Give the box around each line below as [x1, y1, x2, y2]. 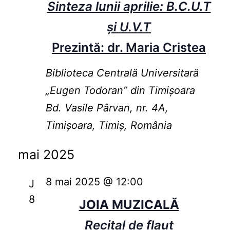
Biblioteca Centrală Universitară [45, 67, 199, 80]
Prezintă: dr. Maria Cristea [52, 40, 206, 55]
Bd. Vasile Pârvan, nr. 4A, [45, 102, 168, 114]
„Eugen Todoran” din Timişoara [45, 84, 195, 97]
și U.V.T [107, 20, 151, 35]
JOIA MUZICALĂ [79, 197, 179, 213]
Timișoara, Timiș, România [45, 119, 172, 132]
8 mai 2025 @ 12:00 [45, 176, 143, 188]
